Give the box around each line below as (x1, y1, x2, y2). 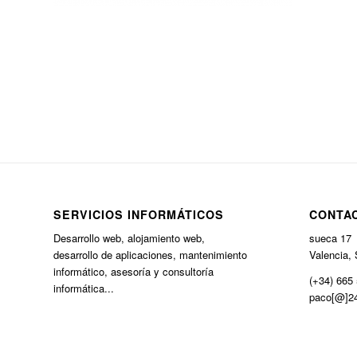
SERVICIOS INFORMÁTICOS (53, 206, 224, 223)
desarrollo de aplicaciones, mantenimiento (53, 247, 247, 263)
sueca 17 (308, 230, 351, 246)
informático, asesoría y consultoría (53, 264, 214, 280)
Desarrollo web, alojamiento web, (53, 230, 205, 246)
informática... (53, 280, 114, 296)
